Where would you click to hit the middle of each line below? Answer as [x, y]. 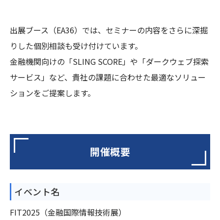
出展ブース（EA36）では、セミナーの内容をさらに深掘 [109, 30]
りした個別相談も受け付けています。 [76, 46]
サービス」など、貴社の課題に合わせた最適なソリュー [108, 77]
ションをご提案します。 [53, 93]
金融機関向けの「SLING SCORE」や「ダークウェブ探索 [109, 62]
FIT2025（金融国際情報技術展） [68, 212]
